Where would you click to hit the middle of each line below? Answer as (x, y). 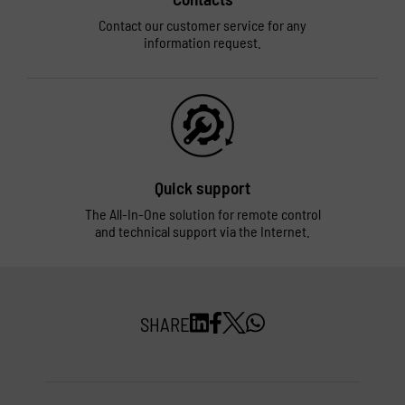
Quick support (202, 188)
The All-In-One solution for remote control (202, 214)
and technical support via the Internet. (202, 231)
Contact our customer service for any (202, 25)
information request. (202, 42)
